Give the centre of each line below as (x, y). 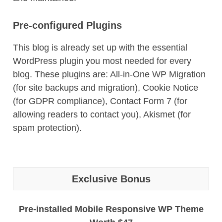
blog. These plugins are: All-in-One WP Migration (109, 74)
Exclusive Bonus (111, 179)
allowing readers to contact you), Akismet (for (102, 114)
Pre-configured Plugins (67, 25)
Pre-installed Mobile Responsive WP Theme (111, 209)
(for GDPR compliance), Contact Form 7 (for (100, 101)
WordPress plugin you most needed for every (102, 61)
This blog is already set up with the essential (100, 48)
